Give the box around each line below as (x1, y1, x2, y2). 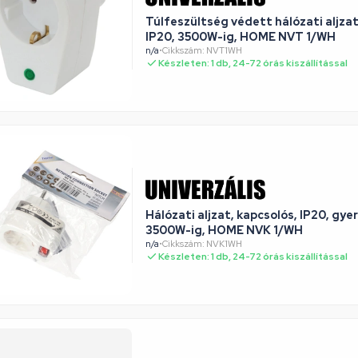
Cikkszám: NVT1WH (162, 44, 242, 56)
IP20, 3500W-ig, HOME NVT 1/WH (145, 29, 336, 44)
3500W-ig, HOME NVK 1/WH (246, 222, 303, 237)
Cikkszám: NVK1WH (162, 237, 242, 249)
